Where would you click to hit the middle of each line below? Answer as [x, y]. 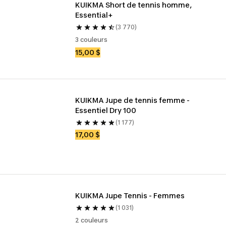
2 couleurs [92, 220]
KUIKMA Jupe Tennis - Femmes [130, 195]
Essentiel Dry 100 [106, 110]
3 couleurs [92, 40]
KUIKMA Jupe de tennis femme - [133, 100]
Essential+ [94, 15]
